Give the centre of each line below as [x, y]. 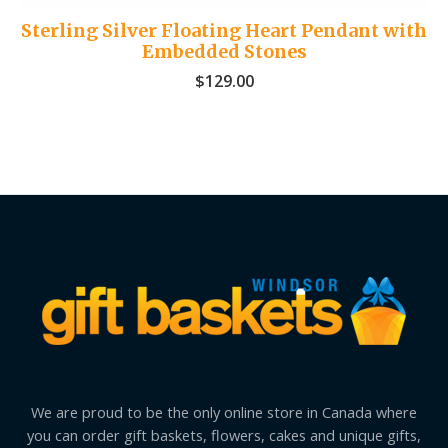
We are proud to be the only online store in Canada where [224, 411]
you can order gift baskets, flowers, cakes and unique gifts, [224, 434]
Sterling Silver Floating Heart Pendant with [224, 31]
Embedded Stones [224, 52]
